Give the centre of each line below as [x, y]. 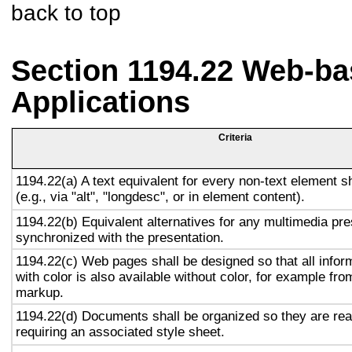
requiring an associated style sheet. [120, 332]
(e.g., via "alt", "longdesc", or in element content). [160, 196]
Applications [101, 102]
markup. [40, 292]
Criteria [235, 137]
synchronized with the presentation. [120, 237]
